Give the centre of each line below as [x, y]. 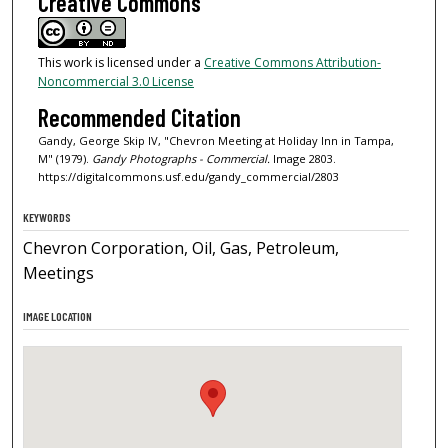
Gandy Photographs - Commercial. [180, 158]
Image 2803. [302, 158]
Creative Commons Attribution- [292, 63]
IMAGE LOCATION [58, 315]
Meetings [59, 272]
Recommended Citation [139, 117]
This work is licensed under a [120, 63]
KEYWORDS [47, 216]
